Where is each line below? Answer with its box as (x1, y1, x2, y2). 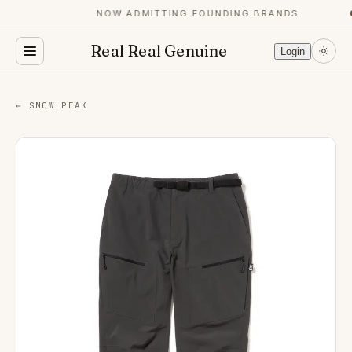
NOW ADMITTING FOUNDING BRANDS (88, 8, 291, 19)
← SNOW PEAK (16, 100, 88, 111)
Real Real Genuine (90, 41, 228, 60)
